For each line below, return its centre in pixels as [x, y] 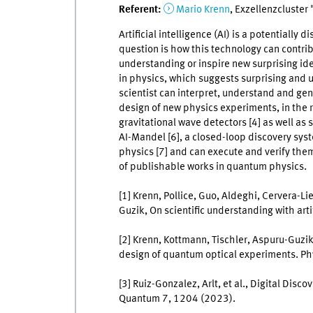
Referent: [141, 9]
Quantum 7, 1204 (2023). [177, 299]
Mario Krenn [203, 9]
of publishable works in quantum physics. [212, 167]
